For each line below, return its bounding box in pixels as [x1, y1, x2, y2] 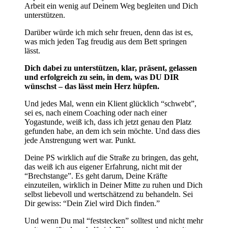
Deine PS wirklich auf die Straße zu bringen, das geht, [24, 153, 198, 162]
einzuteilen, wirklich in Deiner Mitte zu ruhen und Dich [24, 180, 203, 189]
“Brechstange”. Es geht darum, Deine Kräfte [24, 171, 167, 180]
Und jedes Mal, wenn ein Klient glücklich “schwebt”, [24, 99, 196, 108]
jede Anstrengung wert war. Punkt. [24, 135, 136, 145]
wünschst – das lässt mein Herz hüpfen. [24, 81, 161, 91]
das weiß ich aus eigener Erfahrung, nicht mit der [24, 162, 182, 171]
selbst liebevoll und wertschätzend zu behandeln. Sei [24, 189, 193, 198]
